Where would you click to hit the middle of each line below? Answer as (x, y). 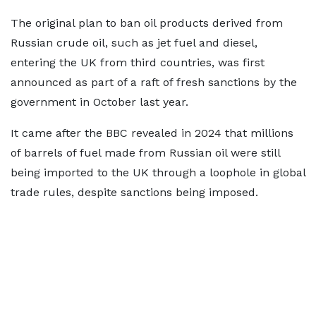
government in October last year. (99, 102)
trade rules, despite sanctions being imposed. (134, 192)
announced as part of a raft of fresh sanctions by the (154, 82)
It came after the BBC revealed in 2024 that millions (152, 133)
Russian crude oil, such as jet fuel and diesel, (134, 43)
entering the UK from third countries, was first (138, 62)
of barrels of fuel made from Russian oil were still (145, 153)
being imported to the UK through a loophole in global (158, 172)
